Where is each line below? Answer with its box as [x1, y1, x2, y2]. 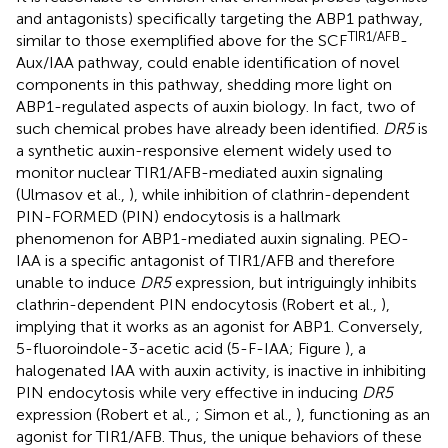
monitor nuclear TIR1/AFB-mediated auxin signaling [16, 162, 383, 182]
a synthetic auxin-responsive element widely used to [16, 140, 392, 160]
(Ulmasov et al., [16, 184, 129, 204]
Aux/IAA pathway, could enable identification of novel [16, 52, 400, 72]
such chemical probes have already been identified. [16, 118, 383, 138]
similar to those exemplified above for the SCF [16, 30, 347, 50]
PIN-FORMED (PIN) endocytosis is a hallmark [16, 206, 341, 226]
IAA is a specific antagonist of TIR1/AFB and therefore [16, 250, 395, 270]
